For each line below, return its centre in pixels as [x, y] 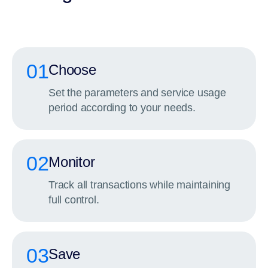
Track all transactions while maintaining [139, 185]
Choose [72, 70]
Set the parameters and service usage [137, 93]
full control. [74, 200]
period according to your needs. [122, 108]
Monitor [72, 162]
